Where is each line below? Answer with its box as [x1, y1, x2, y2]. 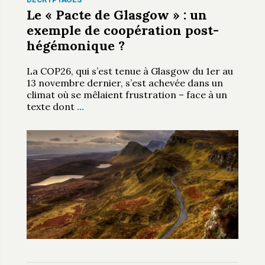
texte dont [26, 100, 77, 112]
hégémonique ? [26, 37, 125, 54]
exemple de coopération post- [26, 21, 219, 38]
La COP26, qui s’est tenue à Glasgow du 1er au [26, 64, 233, 77]
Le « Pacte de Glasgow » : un [26, 6, 207, 23]
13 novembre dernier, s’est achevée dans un [26, 76, 223, 89]
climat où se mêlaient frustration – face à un [26, 88, 227, 101]
